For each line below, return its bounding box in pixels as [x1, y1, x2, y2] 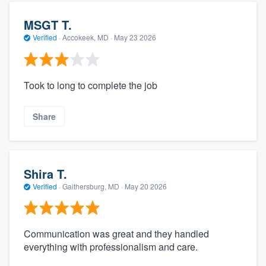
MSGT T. [24, 16, 72, 34]
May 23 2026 [114, 32, 156, 43]
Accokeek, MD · [61, 32, 114, 43]
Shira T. [24, 164, 67, 182]
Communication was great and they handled [24, 227, 209, 240]
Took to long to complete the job [24, 78, 157, 92]
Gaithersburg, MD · [61, 180, 125, 191]
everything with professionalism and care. [24, 240, 198, 254]
